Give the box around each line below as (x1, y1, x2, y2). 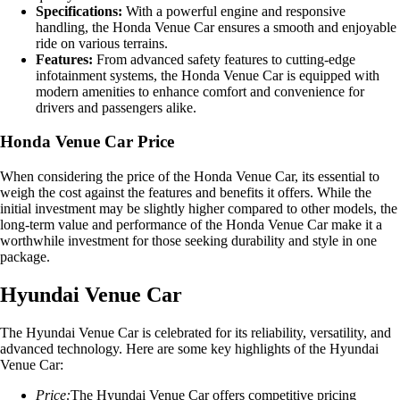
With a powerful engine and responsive (122, 3, 346, 19)
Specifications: (36, 3, 122, 19)
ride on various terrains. (36, 35, 168, 51)
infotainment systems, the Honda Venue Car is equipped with (36, 67, 379, 83)
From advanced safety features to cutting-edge (93, 51, 355, 67)
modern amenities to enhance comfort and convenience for (36, 83, 364, 99)
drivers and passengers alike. (36, 99, 196, 115)
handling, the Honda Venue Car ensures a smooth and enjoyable (36, 19, 396, 35)
